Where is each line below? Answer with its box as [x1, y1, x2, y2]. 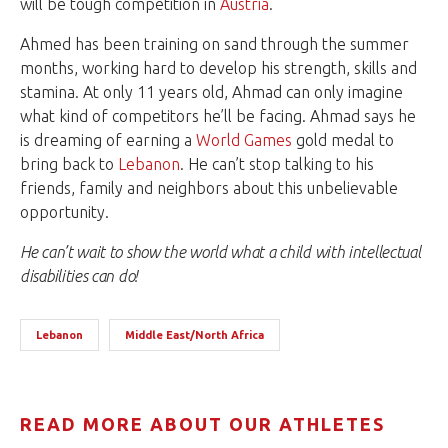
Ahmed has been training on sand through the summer [20, 34, 409, 53]
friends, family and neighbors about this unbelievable [20, 178, 398, 197]
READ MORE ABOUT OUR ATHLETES [20, 413, 385, 434]
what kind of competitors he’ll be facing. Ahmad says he [20, 106, 416, 125]
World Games [196, 130, 292, 149]
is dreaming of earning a [20, 130, 196, 149]
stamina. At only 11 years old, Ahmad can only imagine [20, 82, 403, 101]
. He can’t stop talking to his [180, 154, 374, 173]
